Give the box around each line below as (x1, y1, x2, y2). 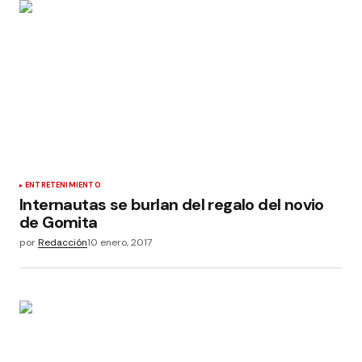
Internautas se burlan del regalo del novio (19, 193, 324, 215)
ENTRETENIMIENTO (25, 179, 101, 190)
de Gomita (19, 211, 98, 233)
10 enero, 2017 (87, 235, 152, 249)
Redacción (38, 235, 87, 249)
